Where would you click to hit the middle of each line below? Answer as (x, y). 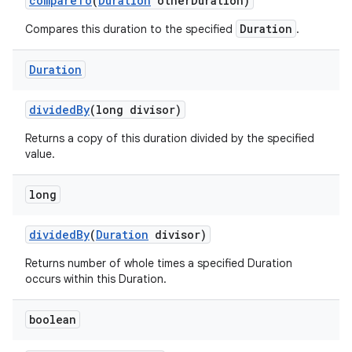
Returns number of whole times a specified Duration (159, 263)
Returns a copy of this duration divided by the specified (170, 138)
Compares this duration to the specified (130, 29)
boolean (53, 319)
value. (40, 154)
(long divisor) (136, 110)
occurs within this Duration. (96, 279)
